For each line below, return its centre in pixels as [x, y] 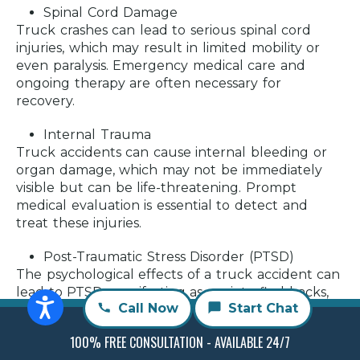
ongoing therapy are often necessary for [149, 84]
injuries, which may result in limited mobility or [168, 48]
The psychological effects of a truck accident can [178, 275]
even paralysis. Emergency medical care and [161, 66]
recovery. [45, 101]
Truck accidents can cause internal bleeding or [172, 153]
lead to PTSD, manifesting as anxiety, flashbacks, [172, 292]
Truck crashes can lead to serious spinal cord [164, 31]
